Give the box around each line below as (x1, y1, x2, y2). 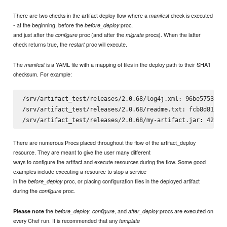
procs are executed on (158, 206, 214, 215)
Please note (13, 207, 45, 215)
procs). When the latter (144, 30, 201, 39)
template (119, 216, 140, 224)
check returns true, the (13, 40, 69, 48)
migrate (126, 30, 144, 39)
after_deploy (128, 207, 159, 215)
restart (69, 40, 85, 48)
